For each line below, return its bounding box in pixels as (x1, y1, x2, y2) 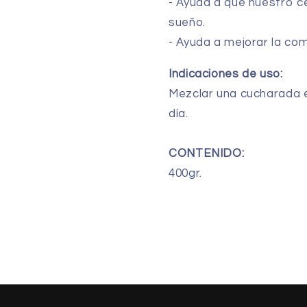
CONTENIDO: (169, 147, 245, 160)
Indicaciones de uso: (169, 68, 283, 81)
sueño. (169, 16, 206, 29)
